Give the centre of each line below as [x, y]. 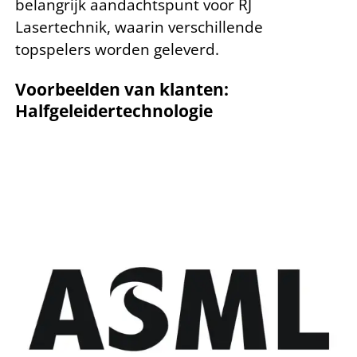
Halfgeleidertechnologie [114, 111]
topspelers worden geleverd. [117, 50]
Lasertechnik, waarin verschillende [139, 27]
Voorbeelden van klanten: [122, 90]
